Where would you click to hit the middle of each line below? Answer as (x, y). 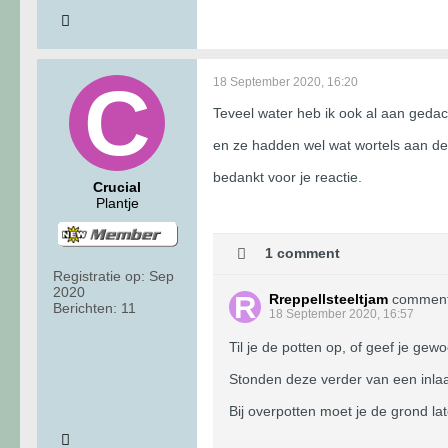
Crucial (117, 186)
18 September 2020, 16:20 (285, 81)
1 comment (302, 252)
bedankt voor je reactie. (287, 176)
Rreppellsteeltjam (328, 298)
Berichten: (85, 307)
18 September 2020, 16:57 (341, 313)
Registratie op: (99, 275)
